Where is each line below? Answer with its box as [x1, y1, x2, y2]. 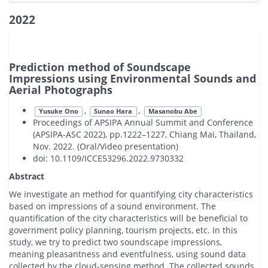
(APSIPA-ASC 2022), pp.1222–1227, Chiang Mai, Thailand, [33, 128, 256, 140]
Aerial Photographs [9, 82, 112, 97]
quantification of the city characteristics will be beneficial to [9, 212, 248, 224]
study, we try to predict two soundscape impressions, [9, 236, 222, 248]
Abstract [9, 170, 44, 182]
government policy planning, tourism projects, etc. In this [9, 224, 237, 236]
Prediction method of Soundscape [9, 59, 191, 74]
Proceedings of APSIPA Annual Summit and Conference [33, 116, 253, 128]
